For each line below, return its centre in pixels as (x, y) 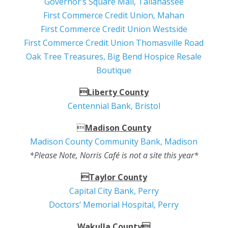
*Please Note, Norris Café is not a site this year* (114, 155)
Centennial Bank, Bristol (114, 106)
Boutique (114, 70)
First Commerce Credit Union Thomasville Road (114, 42)
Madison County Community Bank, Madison (114, 141)
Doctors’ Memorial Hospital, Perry (114, 204)
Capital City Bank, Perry (114, 191)
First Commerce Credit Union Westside (114, 29)
